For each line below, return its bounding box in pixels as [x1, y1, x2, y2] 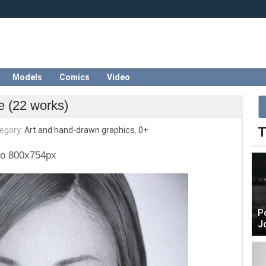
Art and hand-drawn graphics [24, 125, 135, 135]
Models [12, 72, 42, 82]
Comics [59, 72, 90, 82]
